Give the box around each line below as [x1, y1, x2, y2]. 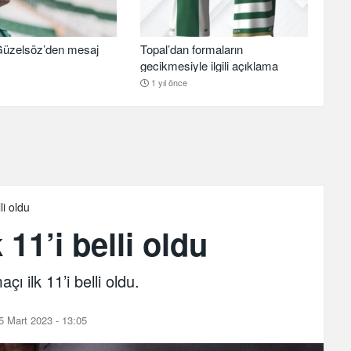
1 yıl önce [150, 75, 187, 89]
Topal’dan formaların [139, 40, 243, 57]
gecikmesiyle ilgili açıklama [139, 56, 278, 74]
